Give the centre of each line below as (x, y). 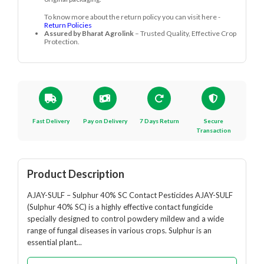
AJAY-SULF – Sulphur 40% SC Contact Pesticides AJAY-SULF (130, 195)
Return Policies (68, 25)
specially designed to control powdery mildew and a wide (126, 219)
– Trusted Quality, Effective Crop (185, 33)
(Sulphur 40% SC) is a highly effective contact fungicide (120, 207)
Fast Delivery (51, 121)
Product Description (76, 174)
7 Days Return (159, 121)
